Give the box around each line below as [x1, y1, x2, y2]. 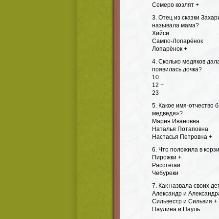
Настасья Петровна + [152, 133, 212, 140]
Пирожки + [152, 154, 181, 161]
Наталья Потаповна [152, 126, 208, 132]
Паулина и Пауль [152, 206, 200, 213]
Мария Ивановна [152, 118, 199, 125]
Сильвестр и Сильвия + [152, 198, 217, 205]
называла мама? [152, 22, 199, 29]
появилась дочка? [152, 66, 202, 73]
